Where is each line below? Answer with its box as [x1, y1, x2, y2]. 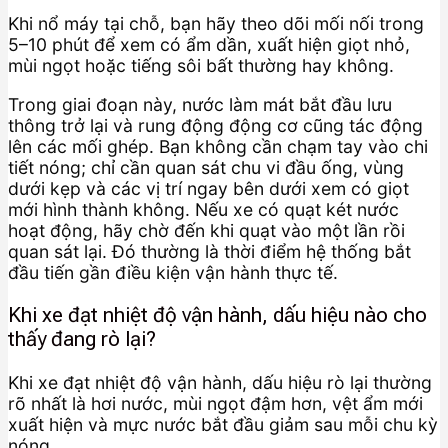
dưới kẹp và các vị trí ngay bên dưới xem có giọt [8, 177, 409, 199]
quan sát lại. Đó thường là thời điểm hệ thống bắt [8, 240, 411, 262]
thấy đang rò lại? [8, 327, 156, 352]
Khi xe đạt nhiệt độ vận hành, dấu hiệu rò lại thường [8, 371, 432, 393]
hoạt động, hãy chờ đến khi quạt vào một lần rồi [8, 219, 405, 241]
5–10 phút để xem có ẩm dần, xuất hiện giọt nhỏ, [8, 33, 410, 55]
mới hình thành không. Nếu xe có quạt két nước [8, 198, 399, 220]
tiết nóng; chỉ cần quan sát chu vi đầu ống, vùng [8, 156, 404, 178]
